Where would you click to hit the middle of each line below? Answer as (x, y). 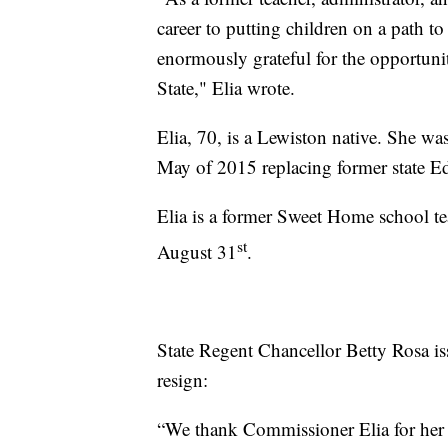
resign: (182, 379)
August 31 (197, 251)
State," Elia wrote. (226, 87)
